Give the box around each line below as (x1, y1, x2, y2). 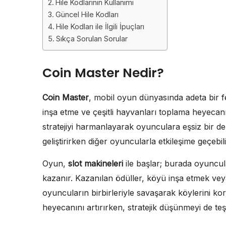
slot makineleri (68, 158, 123, 168)
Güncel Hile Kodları (55, 10, 119, 19)
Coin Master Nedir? (42, 64, 164, 82)
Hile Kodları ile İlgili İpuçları (55, 22, 144, 31)
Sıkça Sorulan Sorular (55, 34, 128, 43)
